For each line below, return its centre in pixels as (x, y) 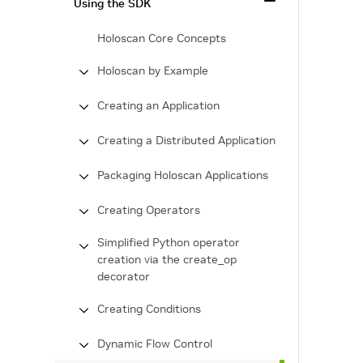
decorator (124, 276)
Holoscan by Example (153, 70)
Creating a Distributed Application (186, 140)
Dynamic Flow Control (155, 344)
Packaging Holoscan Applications (183, 175)
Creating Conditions (149, 309)
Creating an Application (158, 105)
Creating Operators (149, 210)
